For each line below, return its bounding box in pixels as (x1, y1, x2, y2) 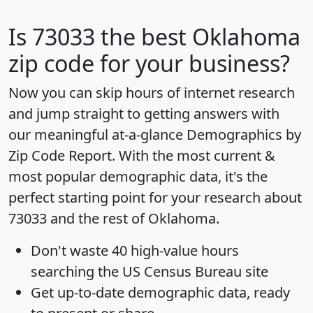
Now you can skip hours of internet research (8, 82, 295, 102)
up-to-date (57, 282, 124, 302)
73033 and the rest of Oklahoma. (8, 208, 219, 228)
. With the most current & (112, 145, 275, 165)
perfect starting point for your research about (8, 187, 302, 207)
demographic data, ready (124, 282, 290, 302)
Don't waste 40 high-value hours (31, 240, 239, 260)
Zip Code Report (8, 145, 112, 165)
